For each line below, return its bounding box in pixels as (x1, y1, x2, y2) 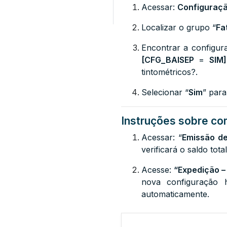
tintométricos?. (141, 67, 198, 77)
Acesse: (141, 165, 174, 175)
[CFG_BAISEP (141, 55, 194, 65)
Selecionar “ (141, 87, 188, 97)
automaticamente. (141, 189, 209, 199)
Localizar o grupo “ (141, 22, 216, 32)
